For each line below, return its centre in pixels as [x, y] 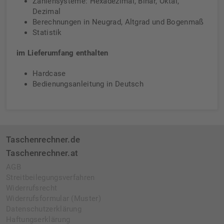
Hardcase [49, 74]
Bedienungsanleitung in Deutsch [88, 84]
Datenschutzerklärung [44, 209]
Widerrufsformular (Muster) [53, 199]
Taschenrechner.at [42, 153]
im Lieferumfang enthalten [62, 53]
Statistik [47, 33]
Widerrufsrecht [32, 188]
